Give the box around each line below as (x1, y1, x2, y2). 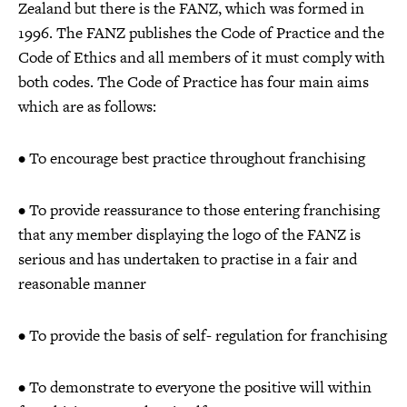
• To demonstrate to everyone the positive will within (18, 375, 372, 398)
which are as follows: (18, 94, 156, 117)
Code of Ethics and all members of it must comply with (18, 45, 385, 68)
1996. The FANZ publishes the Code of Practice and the (18, 21, 384, 44)
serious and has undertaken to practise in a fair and (18, 247, 357, 270)
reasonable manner (18, 272, 146, 294)
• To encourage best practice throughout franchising (18, 146, 365, 169)
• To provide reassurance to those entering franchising (18, 198, 380, 221)
